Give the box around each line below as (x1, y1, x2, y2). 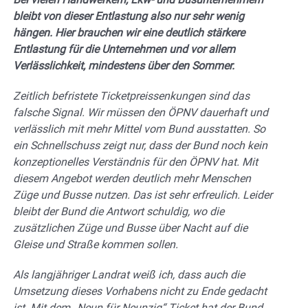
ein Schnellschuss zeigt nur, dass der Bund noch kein (13, 138, 267, 152)
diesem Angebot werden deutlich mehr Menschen (13, 171, 251, 185)
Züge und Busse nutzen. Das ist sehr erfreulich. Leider (13, 188, 272, 201)
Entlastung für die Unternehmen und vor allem (13, 42, 235, 56)
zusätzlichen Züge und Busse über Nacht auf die (13, 221, 247, 234)
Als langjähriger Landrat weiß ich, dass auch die (13, 267, 245, 281)
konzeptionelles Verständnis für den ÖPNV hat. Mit (13, 155, 258, 168)
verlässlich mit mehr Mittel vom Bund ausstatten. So (13, 122, 265, 135)
